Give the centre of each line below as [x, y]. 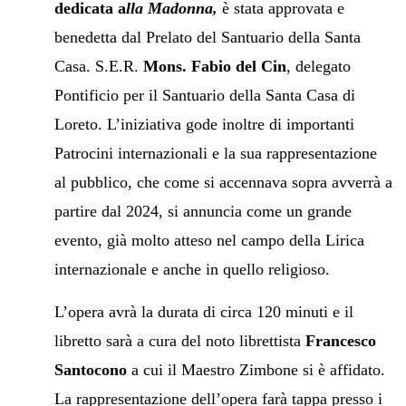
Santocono [90, 369]
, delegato [318, 66]
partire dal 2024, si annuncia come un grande [203, 211]
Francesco [340, 340]
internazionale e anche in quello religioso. [192, 269]
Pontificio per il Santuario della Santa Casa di [204, 95]
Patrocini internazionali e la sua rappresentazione [215, 153]
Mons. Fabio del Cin [214, 66]
